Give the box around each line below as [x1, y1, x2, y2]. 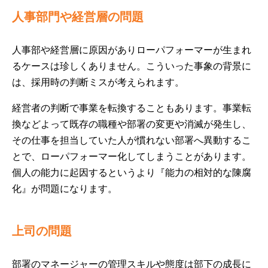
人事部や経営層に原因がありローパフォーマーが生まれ [12, 45, 251, 55]
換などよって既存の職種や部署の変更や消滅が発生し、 [12, 119, 251, 129]
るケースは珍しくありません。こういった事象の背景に [12, 61, 251, 71]
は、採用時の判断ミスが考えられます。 [12, 77, 184, 87]
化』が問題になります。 [12, 184, 117, 194]
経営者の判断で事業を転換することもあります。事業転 [12, 103, 251, 113]
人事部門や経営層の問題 [12, 10, 144, 23]
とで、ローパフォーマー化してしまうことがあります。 [12, 151, 251, 162]
